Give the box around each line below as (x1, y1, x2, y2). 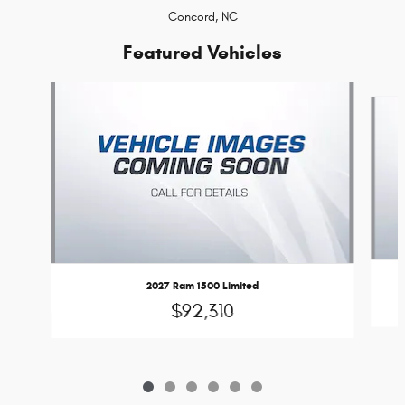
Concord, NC (167, 8, 238, 24)
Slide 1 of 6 (6, 82, 66, 99)
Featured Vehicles (123, 40, 282, 64)
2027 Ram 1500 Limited (146, 278, 259, 292)
